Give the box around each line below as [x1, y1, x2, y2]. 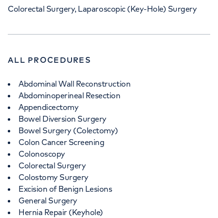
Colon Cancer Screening [18, 137, 105, 147]
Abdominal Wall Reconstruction [18, 79, 131, 89]
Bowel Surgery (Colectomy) [18, 126, 118, 135]
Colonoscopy [18, 149, 65, 159]
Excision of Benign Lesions [18, 184, 112, 194]
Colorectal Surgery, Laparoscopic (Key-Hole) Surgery [8, 4, 197, 14]
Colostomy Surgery [18, 172, 89, 182]
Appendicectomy [18, 102, 79, 112]
